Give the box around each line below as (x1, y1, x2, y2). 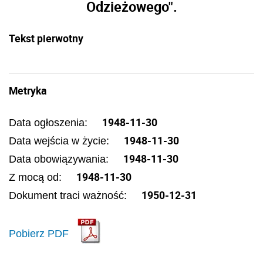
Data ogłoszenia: (9, 117, 90, 129)
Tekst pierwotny (9, 31, 83, 45)
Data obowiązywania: (9, 153, 112, 165)
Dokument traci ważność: (9, 190, 130, 201)
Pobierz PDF (9, 227, 69, 240)
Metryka (9, 83, 46, 97)
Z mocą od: (9, 171, 65, 183)
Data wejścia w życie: (9, 135, 112, 147)
